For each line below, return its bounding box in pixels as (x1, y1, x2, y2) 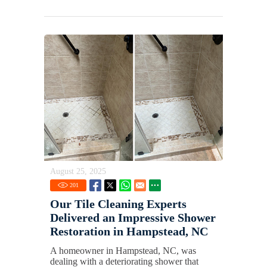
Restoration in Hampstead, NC (50, 224, 208, 238)
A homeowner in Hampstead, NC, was (50, 245, 196, 256)
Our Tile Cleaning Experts (50, 197, 187, 210)
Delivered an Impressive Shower (50, 210, 216, 224)
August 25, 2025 (50, 166, 106, 176)
